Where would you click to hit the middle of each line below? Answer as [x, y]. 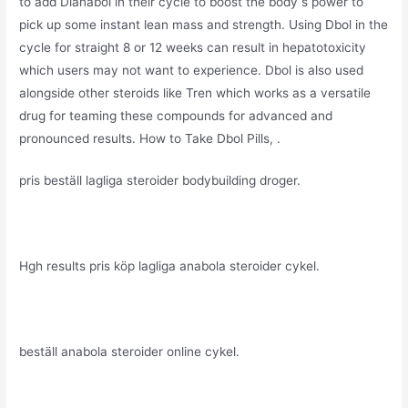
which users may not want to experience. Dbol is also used [192, 70]
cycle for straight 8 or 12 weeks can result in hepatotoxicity [193, 47]
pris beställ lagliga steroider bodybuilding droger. [160, 181]
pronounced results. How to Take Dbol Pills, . [150, 138]
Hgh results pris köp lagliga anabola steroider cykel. [170, 266]
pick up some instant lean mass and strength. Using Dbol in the [204, 24]
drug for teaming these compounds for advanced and [176, 115]
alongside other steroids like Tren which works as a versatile [195, 92]
